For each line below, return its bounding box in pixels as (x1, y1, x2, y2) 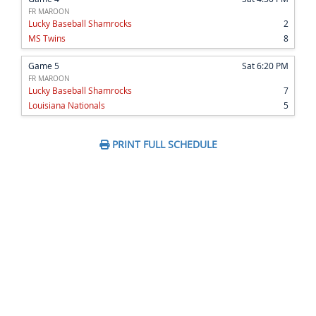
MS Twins (28, 32, 66, 44)
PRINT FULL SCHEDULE (109, 138, 217, 152)
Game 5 (28, 60, 59, 72)
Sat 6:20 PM (242, 60, 288, 72)
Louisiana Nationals (28, 99, 105, 111)
